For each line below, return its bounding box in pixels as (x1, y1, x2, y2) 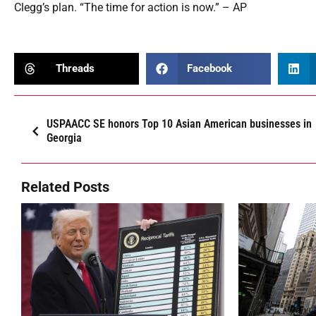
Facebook (187, 62, 233, 75)
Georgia (46, 130, 82, 145)
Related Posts (21, 178, 109, 195)
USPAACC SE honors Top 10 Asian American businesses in (46, 116, 312, 130)
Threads (55, 62, 95, 75)
